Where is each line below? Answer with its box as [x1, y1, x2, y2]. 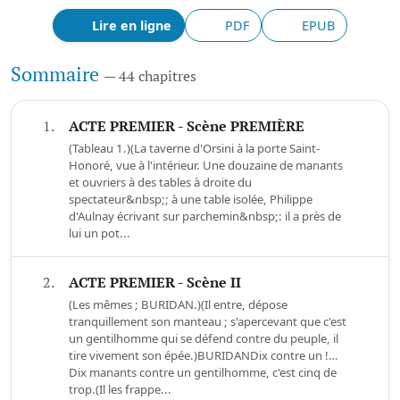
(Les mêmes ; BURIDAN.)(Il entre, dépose [69, 296, 287, 313]
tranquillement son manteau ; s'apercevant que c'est [69, 313, 346, 330]
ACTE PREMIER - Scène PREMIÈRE [69, 116, 304, 137]
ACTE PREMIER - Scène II [69, 272, 241, 293]
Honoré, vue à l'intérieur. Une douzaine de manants [69, 157, 343, 174]
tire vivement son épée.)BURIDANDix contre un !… [69, 347, 337, 364]
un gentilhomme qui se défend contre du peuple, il [69, 330, 338, 347]
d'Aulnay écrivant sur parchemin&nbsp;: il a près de [69, 208, 341, 225]
